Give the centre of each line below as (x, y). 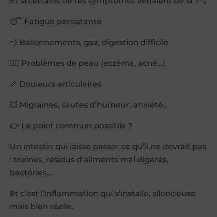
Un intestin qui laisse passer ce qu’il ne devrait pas (108, 146)
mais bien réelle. (42, 206)
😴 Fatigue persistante (56, 21)
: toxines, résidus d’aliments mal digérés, (89, 159)
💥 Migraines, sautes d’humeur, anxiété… (89, 105)
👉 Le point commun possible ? (71, 125)
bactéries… (31, 172)
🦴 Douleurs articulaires (55, 84)
